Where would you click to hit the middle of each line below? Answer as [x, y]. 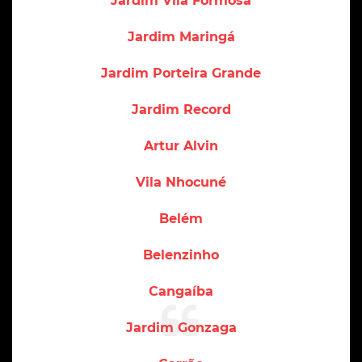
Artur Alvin [181, 145]
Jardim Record [181, 109]
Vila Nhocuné [181, 182]
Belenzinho [181, 255]
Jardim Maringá [181, 36]
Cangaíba [181, 291]
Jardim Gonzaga [181, 327]
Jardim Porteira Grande [181, 73]
